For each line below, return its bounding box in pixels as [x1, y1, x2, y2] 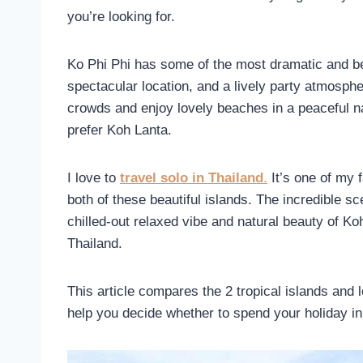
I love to [67, 169, 116, 186]
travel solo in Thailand [120, 169, 263, 186]
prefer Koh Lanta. [67, 122, 172, 138]
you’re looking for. [67, 8, 175, 24]
